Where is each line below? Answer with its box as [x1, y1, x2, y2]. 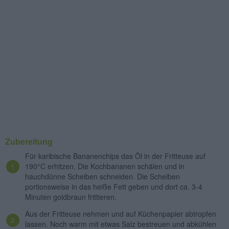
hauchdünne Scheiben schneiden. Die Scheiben [25, 171, 180, 182]
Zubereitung [5, 135, 53, 148]
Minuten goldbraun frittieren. [25, 192, 117, 202]
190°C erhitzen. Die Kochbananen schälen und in [25, 161, 185, 172]
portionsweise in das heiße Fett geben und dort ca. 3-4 [25, 181, 202, 192]
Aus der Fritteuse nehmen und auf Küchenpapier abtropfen [25, 208, 216, 219]
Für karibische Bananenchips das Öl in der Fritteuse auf [25, 151, 205, 162]
